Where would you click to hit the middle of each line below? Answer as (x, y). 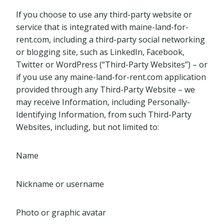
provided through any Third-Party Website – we (105, 89)
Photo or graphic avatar (61, 212)
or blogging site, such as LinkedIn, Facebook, (100, 52)
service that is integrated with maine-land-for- (102, 27)
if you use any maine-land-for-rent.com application (111, 77)
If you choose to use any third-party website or (104, 14)
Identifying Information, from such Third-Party (104, 114)
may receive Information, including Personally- (103, 102)
